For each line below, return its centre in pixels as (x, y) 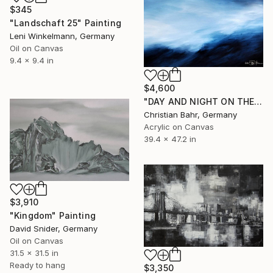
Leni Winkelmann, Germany (62, 36)
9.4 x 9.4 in (32, 61)
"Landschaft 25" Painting (66, 23)
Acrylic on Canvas (179, 127)
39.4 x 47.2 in (170, 139)
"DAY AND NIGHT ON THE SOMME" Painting (258, 102)
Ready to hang (37, 265)
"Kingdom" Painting (53, 215)
